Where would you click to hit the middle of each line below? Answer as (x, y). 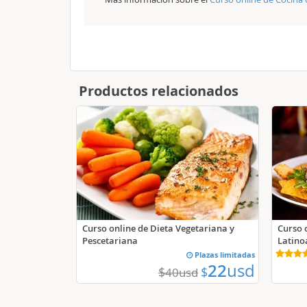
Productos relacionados (159, 91)
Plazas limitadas (224, 255)
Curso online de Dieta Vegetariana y (158, 228)
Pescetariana (110, 241)
